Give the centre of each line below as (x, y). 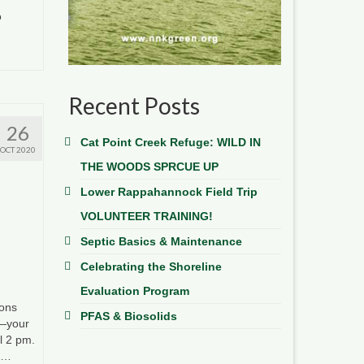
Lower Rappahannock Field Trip (169, 191)
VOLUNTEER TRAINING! (146, 216)
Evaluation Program (134, 290)
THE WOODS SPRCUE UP (149, 166)
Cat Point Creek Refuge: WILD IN (170, 142)
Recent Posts (134, 105)
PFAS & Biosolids (128, 316)
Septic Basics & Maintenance (161, 241)
